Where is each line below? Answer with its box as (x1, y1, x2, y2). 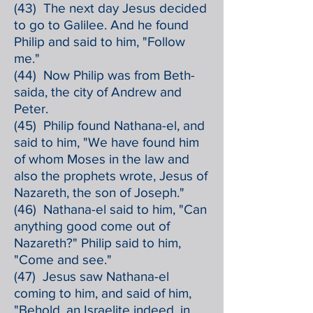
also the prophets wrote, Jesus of (14, 168, 208, 183)
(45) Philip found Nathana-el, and (14, 118, 205, 133)
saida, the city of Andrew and (14, 85, 182, 99)
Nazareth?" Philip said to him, (14, 235, 181, 250)
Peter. (14, 101, 48, 116)
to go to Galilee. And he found (14, 17, 189, 32)
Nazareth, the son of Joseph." (14, 185, 184, 200)
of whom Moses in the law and (14, 152, 189, 166)
